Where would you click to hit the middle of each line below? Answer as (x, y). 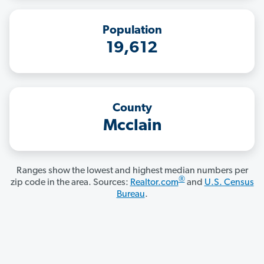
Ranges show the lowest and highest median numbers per (132, 171)
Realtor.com (154, 183)
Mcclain (132, 126)
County (132, 109)
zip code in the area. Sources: (70, 183)
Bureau (131, 195)
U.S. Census (229, 183)
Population (132, 31)
